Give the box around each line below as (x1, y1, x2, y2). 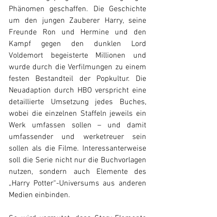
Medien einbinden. (9, 190, 72, 200)
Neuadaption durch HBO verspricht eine (9, 86, 146, 95)
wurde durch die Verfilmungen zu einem (9, 62, 146, 72)
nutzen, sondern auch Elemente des (9, 167, 146, 177)
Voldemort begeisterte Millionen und (9, 51, 146, 61)
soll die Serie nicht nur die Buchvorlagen (9, 155, 146, 165)
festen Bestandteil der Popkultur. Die (9, 74, 146, 84)
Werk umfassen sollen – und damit (9, 121, 146, 130)
